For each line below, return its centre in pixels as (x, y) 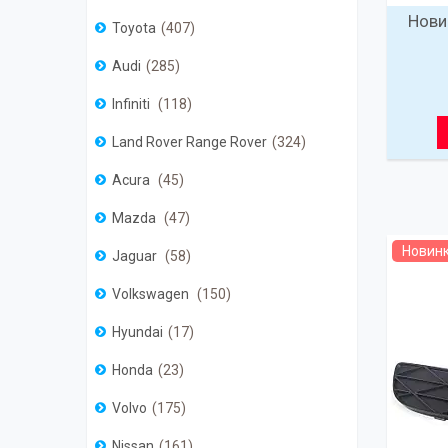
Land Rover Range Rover (189, 142)
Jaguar (136, 256)
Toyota (134, 28)
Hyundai (137, 332)
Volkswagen (152, 294)
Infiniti (132, 104)
